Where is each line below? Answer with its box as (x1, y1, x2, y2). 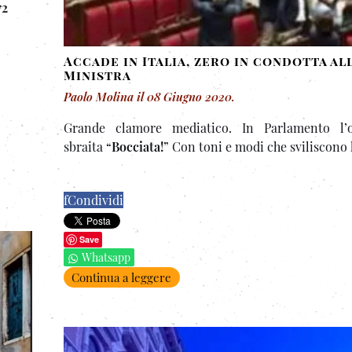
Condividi (68, 191, 123, 208)
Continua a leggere (71, 269, 171, 285)
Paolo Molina (64, 88, 134, 104)
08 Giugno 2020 (147, 88, 232, 104)
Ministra (64, 66, 131, 83)
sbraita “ (64, 137, 112, 155)
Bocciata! (112, 137, 163, 155)
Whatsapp (82, 249, 130, 265)
